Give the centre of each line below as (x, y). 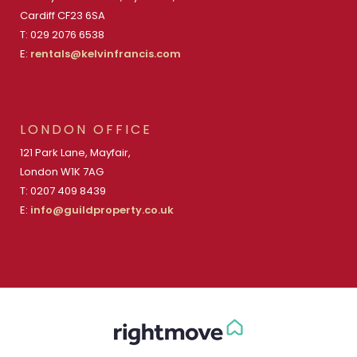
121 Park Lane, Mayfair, (75, 153)
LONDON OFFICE (86, 130)
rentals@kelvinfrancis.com (106, 54)
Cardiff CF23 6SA (63, 16)
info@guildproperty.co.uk (102, 210)
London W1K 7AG (62, 172)
